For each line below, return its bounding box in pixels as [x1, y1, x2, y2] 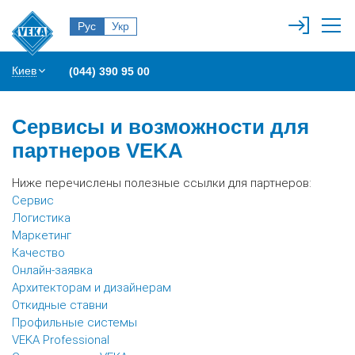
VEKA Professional [12, 333, 109, 347]
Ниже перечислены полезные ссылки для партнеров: [12, 176, 311, 190]
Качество [12, 246, 65, 260]
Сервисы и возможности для [12, 115, 309, 139]
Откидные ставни [12, 298, 108, 312]
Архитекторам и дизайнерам [12, 281, 171, 295]
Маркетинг [12, 228, 71, 242]
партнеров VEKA [12, 139, 183, 162]
